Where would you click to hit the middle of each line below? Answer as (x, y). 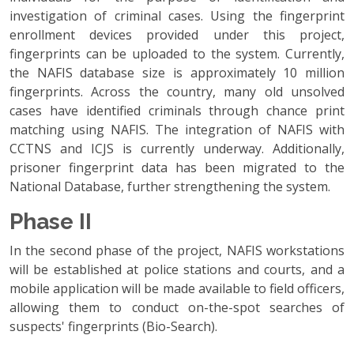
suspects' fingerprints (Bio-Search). (113, 326)
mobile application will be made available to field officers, (177, 288)
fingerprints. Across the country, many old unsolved (177, 91)
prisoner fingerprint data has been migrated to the (177, 167)
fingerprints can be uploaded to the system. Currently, (177, 53)
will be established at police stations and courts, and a (177, 269)
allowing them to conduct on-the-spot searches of (177, 307)
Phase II (51, 221)
